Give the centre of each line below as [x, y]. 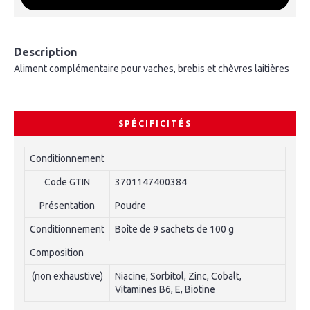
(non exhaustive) [67, 276]
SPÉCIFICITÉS [155, 124]
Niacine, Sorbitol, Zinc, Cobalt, [178, 276]
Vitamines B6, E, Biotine [165, 289]
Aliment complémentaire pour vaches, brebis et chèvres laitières [152, 69]
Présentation [67, 206]
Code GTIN [67, 182]
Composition [57, 253]
